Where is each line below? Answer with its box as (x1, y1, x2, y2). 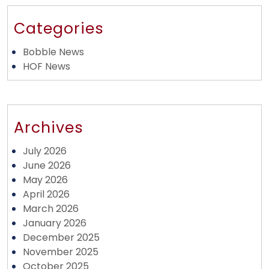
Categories (14, 18, 104, 39)
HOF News (23, 59, 70, 73)
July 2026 (23, 144, 67, 158)
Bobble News (23, 45, 84, 59)
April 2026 (23, 187, 70, 201)
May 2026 (23, 173, 68, 187)
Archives (14, 117, 83, 138)
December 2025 (23, 231, 100, 244)
